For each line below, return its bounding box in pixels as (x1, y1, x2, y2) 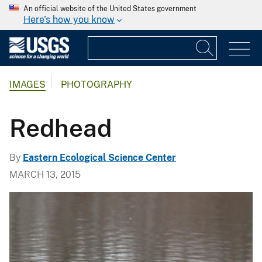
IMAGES (9, 79, 46, 91)
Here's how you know (23, 14, 115, 25)
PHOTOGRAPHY (61, 79, 132, 91)
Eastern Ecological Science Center (23, 151, 176, 163)
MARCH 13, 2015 (9, 168, 81, 180)
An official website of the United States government (23, 5, 196, 13)
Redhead (9, 113, 112, 142)
